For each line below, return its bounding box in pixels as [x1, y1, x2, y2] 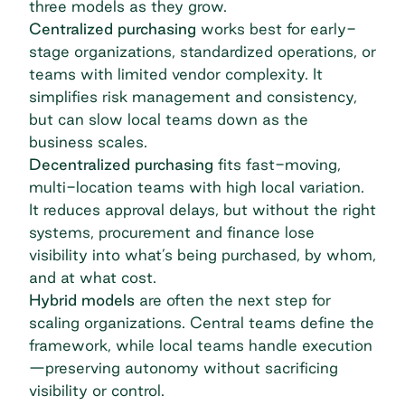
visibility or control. [29, 381, 165, 400]
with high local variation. [184, 178, 364, 196]
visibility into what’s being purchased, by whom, [29, 246, 376, 264]
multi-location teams [29, 178, 184, 196]
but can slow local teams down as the [29, 110, 308, 128]
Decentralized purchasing [29, 155, 213, 174]
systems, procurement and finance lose [29, 223, 315, 241]
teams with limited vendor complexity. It [29, 65, 323, 83]
